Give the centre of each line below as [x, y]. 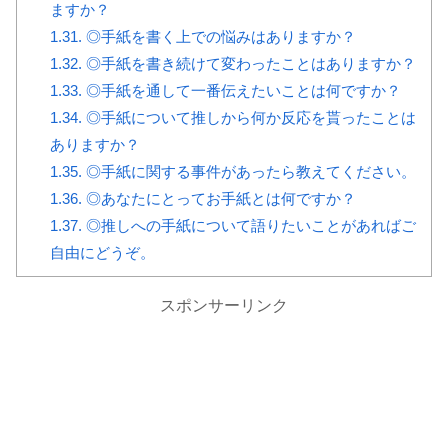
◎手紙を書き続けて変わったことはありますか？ [248, 63]
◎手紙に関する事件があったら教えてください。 [248, 171]
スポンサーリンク [224, 305]
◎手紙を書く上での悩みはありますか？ [218, 36]
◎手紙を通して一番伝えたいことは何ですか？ [241, 90]
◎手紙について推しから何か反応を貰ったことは [248, 117]
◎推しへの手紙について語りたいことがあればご [248, 225]
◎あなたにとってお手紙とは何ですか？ [218, 198]
